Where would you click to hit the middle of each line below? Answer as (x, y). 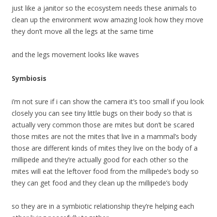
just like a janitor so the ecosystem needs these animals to (104, 8)
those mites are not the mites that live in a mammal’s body (104, 136)
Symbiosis (29, 78)
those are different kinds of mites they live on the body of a (105, 148)
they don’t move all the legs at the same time (83, 31)
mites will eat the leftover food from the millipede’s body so (105, 171)
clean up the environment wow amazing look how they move (108, 20)
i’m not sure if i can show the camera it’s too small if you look (108, 101)
